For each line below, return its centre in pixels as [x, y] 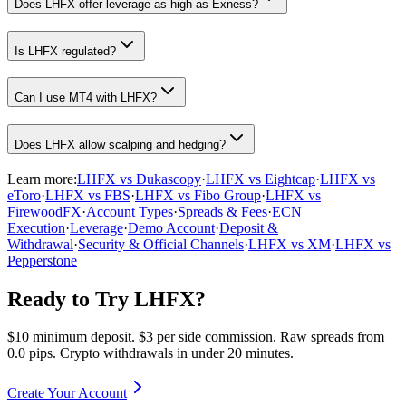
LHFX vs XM [290, 244]
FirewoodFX [44, 211]
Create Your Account [67, 393]
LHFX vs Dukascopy [139, 179]
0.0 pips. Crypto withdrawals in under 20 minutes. [150, 353]
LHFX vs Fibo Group [198, 195]
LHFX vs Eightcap [261, 179]
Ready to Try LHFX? [106, 299]
